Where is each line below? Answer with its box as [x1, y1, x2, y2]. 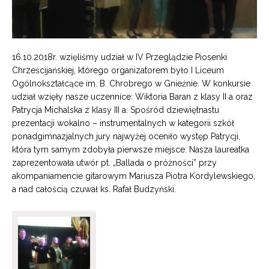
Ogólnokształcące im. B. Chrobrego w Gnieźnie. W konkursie [12, 79, 250, 89]
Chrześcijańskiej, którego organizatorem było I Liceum [12, 65, 224, 76]
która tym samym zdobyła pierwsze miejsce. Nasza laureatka [12, 145, 249, 155]
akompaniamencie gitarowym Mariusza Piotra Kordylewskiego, [12, 171, 255, 181]
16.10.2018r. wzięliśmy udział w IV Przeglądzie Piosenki [12, 52, 227, 62]
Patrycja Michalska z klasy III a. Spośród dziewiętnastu [12, 105, 219, 115]
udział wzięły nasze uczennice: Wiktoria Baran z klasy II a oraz [12, 92, 253, 102]
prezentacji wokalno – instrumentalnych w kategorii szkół [12, 118, 234, 128]
